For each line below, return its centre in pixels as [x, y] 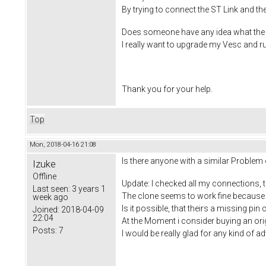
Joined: [46, 209]
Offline [45, 176]
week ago [50, 197]
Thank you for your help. [167, 89]
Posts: [45, 230]
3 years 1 [88, 189]
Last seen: [51, 189]
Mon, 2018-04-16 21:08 [63, 144]
